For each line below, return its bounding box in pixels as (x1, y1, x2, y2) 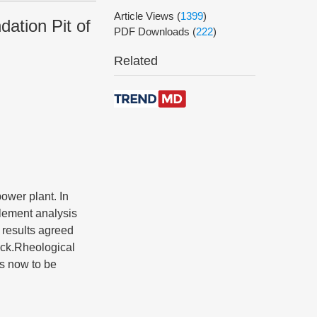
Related (114, 54, 158, 68)
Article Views (114, 10, 177, 22)
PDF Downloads (114, 25, 192, 38)
